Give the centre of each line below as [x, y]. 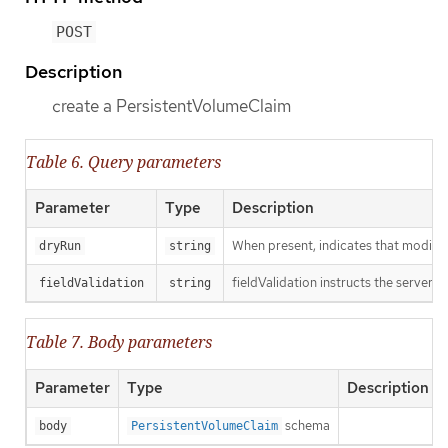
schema [306, 425]
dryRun [60, 246]
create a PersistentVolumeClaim [171, 106]
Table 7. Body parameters [119, 341]
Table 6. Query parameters [123, 162]
